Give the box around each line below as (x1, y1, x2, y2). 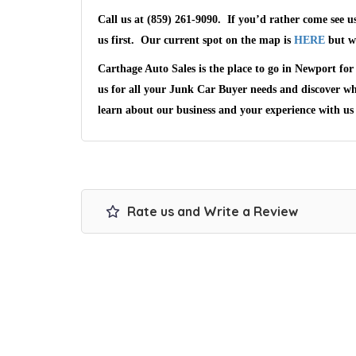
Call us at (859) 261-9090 (98, 14, 218, 25)
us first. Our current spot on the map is (98, 34, 294, 46)
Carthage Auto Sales (98, 63, 195, 75)
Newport (295, 63, 336, 75)
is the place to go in (195, 63, 295, 75)
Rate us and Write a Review (124, 203, 298, 219)
